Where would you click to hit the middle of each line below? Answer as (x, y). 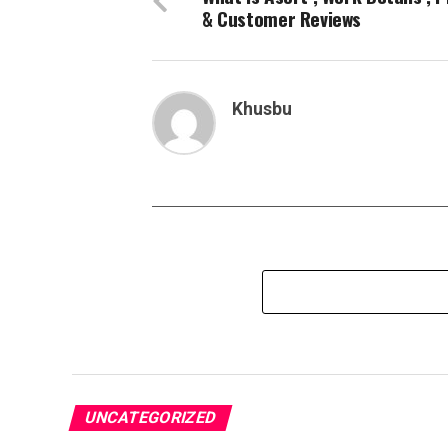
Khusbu (262, 109)
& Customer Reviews (282, 18)
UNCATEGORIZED (150, 417)
